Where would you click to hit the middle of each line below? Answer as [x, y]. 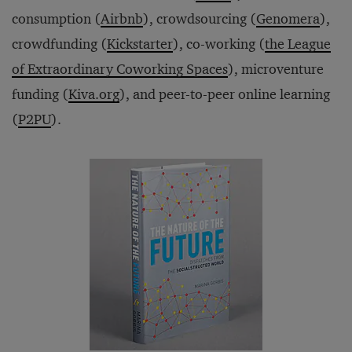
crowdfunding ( [59, 44]
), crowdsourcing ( [200, 19]
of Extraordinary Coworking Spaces [120, 69]
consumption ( [56, 19]
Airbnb [122, 19]
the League [298, 44]
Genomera [288, 19]
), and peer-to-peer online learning [225, 94]
